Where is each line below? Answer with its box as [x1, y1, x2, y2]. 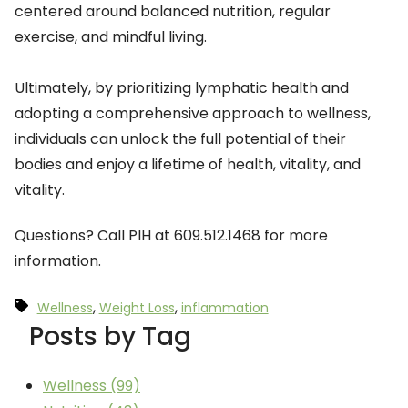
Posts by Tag [29, 318, 191, 354]
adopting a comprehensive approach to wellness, [15, 102, 371, 124]
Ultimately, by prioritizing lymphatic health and [15, 76, 349, 98]
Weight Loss [98, 298, 175, 317]
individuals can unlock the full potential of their [15, 127, 346, 149]
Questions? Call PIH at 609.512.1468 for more [15, 225, 328, 247]
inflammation [180, 298, 269, 317]
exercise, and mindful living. [15, 25, 207, 47]
